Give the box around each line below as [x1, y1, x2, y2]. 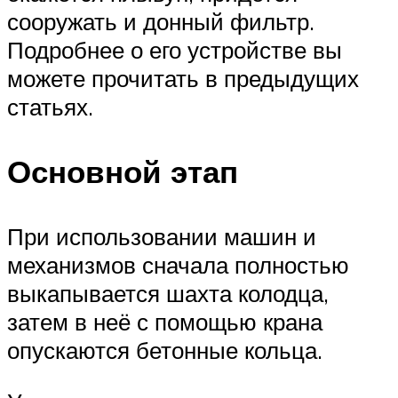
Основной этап [7, 152, 238, 192]
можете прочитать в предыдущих [7, 64, 359, 92]
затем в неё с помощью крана [7, 307, 322, 337]
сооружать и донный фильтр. [7, 7, 314, 36]
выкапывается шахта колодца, [7, 279, 329, 308]
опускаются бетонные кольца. [7, 336, 322, 365]
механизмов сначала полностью [7, 251, 349, 280]
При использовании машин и [7, 222, 316, 251]
